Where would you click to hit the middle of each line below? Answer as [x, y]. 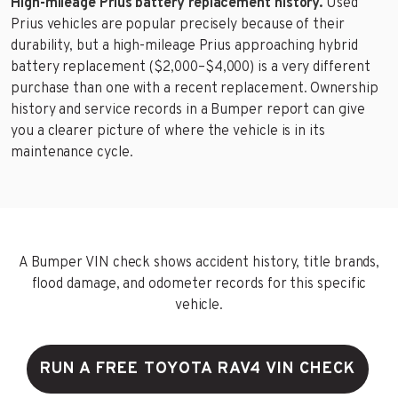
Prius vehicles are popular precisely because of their [178, 24]
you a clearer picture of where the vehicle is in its [168, 131]
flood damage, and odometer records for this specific [199, 284]
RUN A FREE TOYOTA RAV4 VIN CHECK [197, 369]
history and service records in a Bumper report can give [188, 110]
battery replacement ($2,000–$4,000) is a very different [191, 67]
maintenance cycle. [72, 152]
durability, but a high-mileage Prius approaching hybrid [184, 46]
